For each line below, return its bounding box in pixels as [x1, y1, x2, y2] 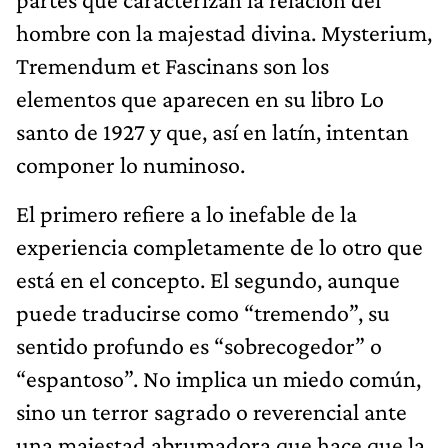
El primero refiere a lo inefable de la [16, 199, 357, 227]
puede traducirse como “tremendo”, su [16, 298, 390, 326]
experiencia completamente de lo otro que [16, 232, 423, 260]
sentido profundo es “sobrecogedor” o [16, 331, 382, 359]
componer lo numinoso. [16, 150, 245, 178]
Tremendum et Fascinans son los [16, 51, 329, 79]
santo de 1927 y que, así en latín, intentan [16, 117, 409, 145]
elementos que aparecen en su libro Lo [16, 84, 384, 112]
